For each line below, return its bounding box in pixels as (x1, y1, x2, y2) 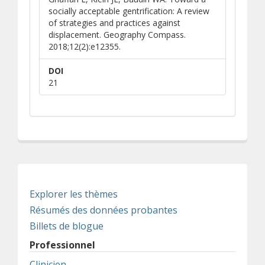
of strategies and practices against (49, 17, 180, 28)
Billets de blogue (30, 219, 104, 232)
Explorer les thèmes (30, 188, 118, 201)
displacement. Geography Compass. (49, 29, 186, 40)
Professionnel (30, 238, 95, 251)
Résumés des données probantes (30, 203, 177, 216)
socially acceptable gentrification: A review (49, 5, 209, 17)
